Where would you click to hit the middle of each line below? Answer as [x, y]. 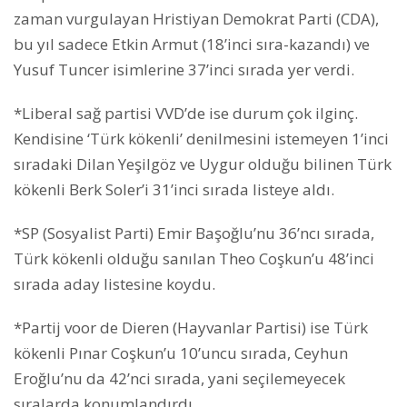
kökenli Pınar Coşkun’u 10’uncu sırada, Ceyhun [181, 352]
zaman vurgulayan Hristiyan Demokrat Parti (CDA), [196, 18]
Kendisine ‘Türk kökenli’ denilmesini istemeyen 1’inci [201, 138]
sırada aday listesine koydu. [114, 283]
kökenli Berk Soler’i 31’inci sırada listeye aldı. [174, 189]
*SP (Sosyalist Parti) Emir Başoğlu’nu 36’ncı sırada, [194, 233]
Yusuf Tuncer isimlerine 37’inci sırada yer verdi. [184, 69]
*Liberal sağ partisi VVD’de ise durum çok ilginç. [186, 113]
